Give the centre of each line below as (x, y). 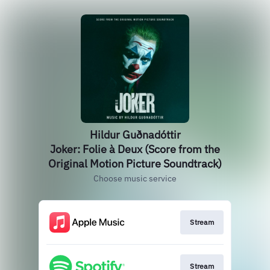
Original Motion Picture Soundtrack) (135, 164)
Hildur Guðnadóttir (135, 135)
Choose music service (135, 178)
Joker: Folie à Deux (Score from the (135, 149)
